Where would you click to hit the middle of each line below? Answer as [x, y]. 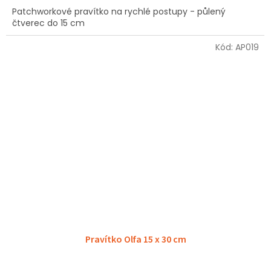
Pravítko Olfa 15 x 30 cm [135, 239]
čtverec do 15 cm [48, 23]
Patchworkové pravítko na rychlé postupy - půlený [119, 12]
